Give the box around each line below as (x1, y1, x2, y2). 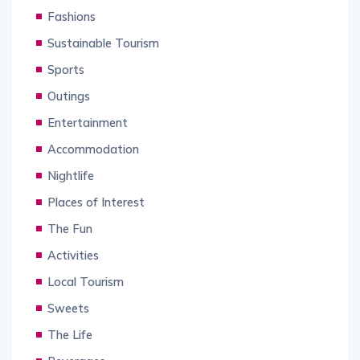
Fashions (47, 9, 96, 25)
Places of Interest (47, 194, 145, 211)
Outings (47, 88, 90, 104)
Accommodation (47, 141, 139, 157)
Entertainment (47, 115, 128, 131)
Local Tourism (47, 274, 124, 290)
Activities (47, 247, 99, 264)
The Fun (47, 221, 92, 237)
